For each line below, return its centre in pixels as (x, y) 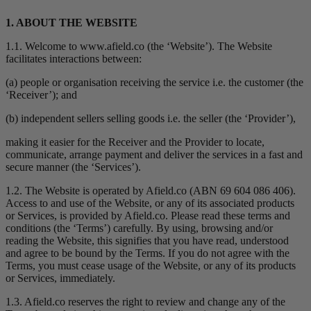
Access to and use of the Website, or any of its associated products (150, 203)
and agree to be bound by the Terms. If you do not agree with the (148, 253)
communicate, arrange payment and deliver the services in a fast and (154, 155)
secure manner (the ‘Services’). (73, 167)
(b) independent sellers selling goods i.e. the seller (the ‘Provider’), (151, 119)
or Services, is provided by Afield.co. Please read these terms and (148, 216)
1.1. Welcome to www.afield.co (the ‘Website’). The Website (139, 47)
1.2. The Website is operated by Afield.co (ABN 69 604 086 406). (151, 191)
